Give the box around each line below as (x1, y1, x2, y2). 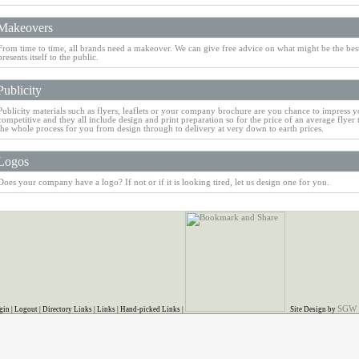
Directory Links (42, 305, 92, 313)
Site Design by (287, 305, 337, 313)
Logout (14, 305, 38, 313)
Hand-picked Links (120, 305, 180, 313)
